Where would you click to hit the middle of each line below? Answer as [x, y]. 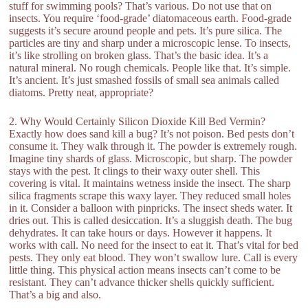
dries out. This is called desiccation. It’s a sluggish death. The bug [151, 220]
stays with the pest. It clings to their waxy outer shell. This [135, 171]
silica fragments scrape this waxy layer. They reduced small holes [150, 196]
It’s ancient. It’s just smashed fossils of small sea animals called [144, 80]
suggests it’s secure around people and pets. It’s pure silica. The [146, 31]
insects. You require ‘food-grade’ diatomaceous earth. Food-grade [151, 18]
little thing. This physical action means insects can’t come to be [145, 270]
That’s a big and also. [55, 295]
